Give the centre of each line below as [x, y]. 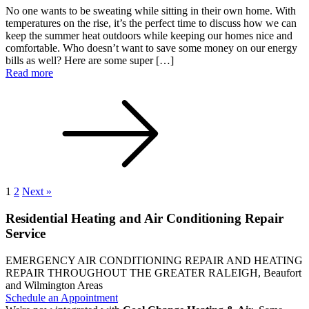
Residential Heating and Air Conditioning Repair [144, 219]
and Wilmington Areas [54, 285]
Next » [37, 192]
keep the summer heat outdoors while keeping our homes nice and [149, 36]
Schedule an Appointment [62, 297]
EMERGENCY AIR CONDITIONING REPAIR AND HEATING [154, 260]
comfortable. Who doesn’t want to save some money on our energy [151, 48]
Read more [29, 73]
